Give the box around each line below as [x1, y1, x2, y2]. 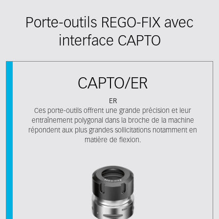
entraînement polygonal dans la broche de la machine [31, 117, 194, 124]
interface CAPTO [58, 34, 161, 49]
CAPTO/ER [78, 76, 148, 92]
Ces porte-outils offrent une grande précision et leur [34, 108, 191, 114]
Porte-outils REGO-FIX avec [25, 16, 194, 31]
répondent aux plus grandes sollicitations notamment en [28, 127, 197, 134]
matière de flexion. [84, 137, 141, 144]
